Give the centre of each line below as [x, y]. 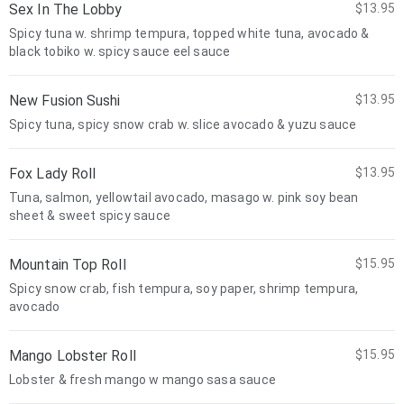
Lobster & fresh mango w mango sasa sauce [142, 380]
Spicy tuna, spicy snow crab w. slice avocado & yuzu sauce [183, 124]
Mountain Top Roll [68, 265]
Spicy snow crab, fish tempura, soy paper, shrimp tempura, [184, 289]
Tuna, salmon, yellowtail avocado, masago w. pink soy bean [184, 197]
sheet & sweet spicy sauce [90, 216]
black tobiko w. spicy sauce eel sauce [120, 51]
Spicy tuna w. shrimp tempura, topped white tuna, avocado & [189, 33]
